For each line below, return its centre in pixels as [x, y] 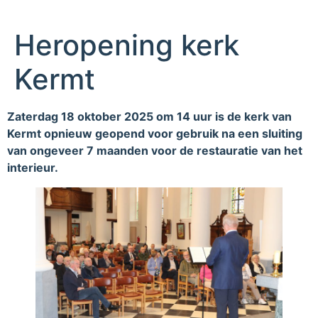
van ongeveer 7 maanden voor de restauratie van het [155, 151]
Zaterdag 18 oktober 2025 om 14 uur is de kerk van [149, 117]
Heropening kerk [127, 45]
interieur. [33, 168]
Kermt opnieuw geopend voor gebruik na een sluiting [155, 134]
